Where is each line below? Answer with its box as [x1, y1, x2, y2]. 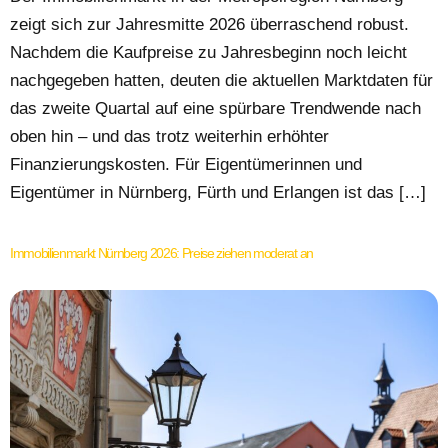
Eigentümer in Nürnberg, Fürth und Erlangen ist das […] [10, 183, 426, 203]
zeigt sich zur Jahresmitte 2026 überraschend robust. [10, 15, 409, 35]
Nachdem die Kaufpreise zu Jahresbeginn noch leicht [10, 43, 407, 63]
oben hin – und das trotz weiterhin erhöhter [10, 127, 329, 147]
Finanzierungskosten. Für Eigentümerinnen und [10, 155, 362, 175]
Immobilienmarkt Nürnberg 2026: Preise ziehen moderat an [10, 245, 313, 262]
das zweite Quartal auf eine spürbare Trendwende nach [10, 99, 421, 119]
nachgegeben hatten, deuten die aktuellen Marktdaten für [10, 71, 433, 91]
